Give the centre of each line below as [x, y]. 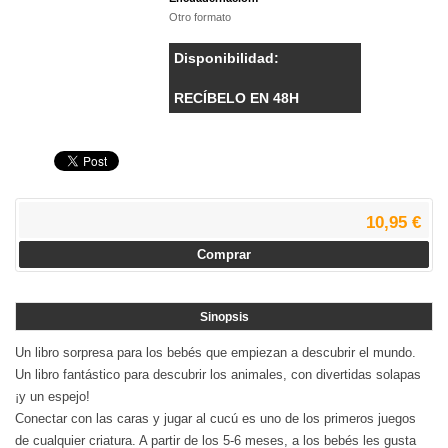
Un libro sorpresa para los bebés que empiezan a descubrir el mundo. [215, 353]
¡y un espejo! [52, 397]
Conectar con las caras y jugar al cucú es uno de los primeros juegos [215, 419]
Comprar [224, 255]
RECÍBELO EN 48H [236, 98]
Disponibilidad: [226, 58]
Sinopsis [224, 317]
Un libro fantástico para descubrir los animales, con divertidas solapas [218, 375]
